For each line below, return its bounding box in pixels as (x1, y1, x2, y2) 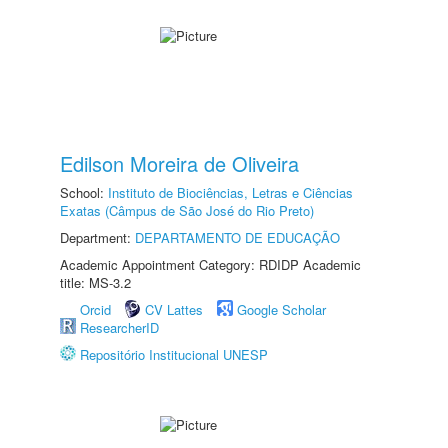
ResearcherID (80, 318, 159, 337)
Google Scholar (237, 300, 326, 319)
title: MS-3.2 (60, 273, 131, 292)
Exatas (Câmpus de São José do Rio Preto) (60, 201, 314, 220)
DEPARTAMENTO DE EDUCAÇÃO (135, 228, 340, 247)
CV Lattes (145, 300, 203, 319)
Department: (60, 228, 135, 247)
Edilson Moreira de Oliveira (60, 149, 299, 178)
